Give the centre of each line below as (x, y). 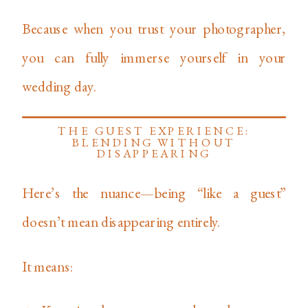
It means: (48, 266)
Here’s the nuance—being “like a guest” (154, 193)
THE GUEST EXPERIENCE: (154, 131)
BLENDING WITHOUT (154, 142)
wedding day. (59, 86)
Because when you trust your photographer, (154, 28)
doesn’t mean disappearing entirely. (121, 222)
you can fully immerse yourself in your (154, 57)
